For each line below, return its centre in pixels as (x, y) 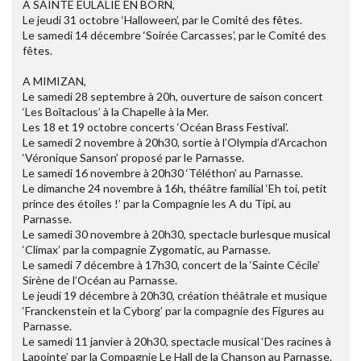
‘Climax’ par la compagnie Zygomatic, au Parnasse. (147, 249)
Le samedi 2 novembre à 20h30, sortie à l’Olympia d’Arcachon (175, 142)
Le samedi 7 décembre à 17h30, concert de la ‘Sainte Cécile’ (171, 264)
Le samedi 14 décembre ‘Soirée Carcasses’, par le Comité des (174, 35)
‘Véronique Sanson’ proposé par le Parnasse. (133, 157)
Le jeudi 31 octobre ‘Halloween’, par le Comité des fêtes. (162, 19)
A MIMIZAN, (54, 81)
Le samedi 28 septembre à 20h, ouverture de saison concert (173, 96)
